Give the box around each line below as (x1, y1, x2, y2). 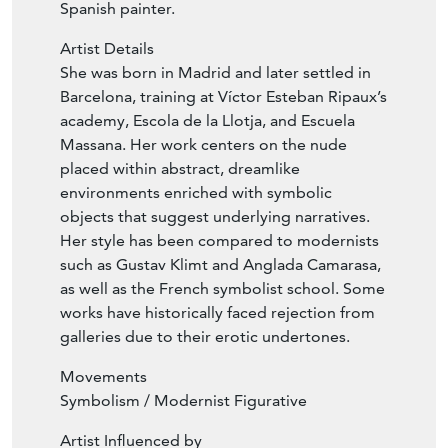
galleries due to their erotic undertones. (60, 327, 350, 347)
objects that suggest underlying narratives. (60, 207, 370, 227)
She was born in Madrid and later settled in (60, 63, 371, 83)
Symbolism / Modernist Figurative (60, 391, 307, 411)
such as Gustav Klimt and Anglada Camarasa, (60, 255, 381, 275)
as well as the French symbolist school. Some (60, 279, 385, 299)
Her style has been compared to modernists (60, 231, 379, 251)
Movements (60, 367, 147, 387)
